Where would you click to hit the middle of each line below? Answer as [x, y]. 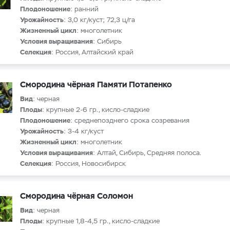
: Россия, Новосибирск [89, 164]
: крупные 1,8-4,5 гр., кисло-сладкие [101, 221]
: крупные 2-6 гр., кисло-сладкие [96, 110]
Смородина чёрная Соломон [76, 196]
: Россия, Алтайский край [92, 52]
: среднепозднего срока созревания [130, 120]
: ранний [84, 9]
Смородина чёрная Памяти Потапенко [96, 84]
